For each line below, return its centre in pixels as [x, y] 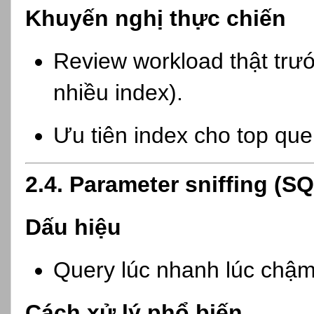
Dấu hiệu [73, 227]
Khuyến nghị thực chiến [156, 19]
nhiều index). [118, 92]
